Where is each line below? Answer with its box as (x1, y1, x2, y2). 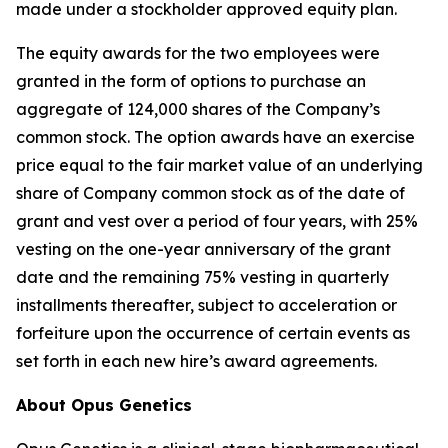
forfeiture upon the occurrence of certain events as (16, 323, 410, 343)
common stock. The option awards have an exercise (16, 127, 415, 147)
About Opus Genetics (16, 395, 192, 415)
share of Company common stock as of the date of (16, 183, 405, 203)
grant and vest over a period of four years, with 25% (16, 211, 418, 231)
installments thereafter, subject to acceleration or (16, 295, 397, 315)
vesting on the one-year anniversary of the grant (16, 239, 391, 259)
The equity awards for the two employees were (16, 43, 380, 63)
